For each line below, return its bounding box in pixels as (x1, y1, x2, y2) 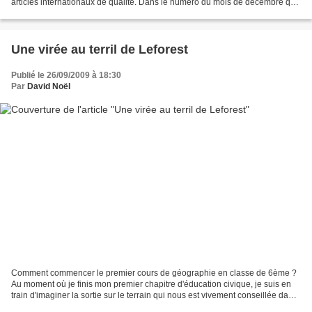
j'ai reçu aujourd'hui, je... (11, 8, 102, 19)
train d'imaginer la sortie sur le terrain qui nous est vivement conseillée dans (11, 290, 297, 300)
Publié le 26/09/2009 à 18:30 (11, 70, 121, 81)
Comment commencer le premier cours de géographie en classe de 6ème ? (11, 267, 297, 278)
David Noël (27, 81, 70, 92)
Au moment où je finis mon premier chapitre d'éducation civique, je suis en (11, 279, 291, 289)
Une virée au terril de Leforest (11, 42, 188, 57)
